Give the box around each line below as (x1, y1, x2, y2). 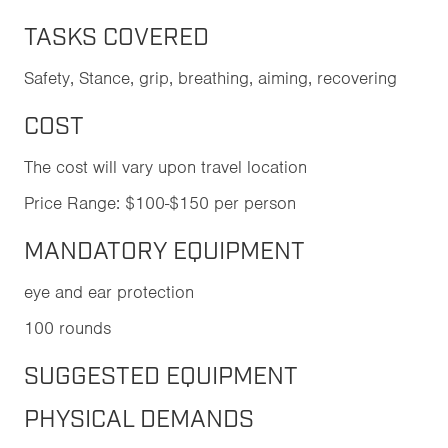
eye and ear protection (24, 281, 194, 303)
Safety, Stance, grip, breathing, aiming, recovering (24, 67, 397, 89)
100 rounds (24, 317, 111, 339)
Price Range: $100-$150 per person (24, 192, 296, 214)
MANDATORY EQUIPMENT (24, 236, 305, 268)
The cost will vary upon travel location (24, 156, 307, 178)
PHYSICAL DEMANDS (24, 404, 254, 436)
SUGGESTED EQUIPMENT (24, 361, 298, 393)
